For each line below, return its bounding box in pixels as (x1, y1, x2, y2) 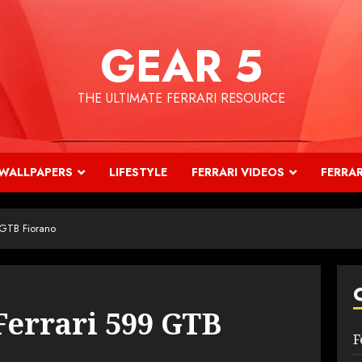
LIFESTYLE (109, 164, 167, 180)
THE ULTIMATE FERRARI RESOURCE (77, 89, 285, 107)
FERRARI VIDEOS (192, 164, 284, 180)
